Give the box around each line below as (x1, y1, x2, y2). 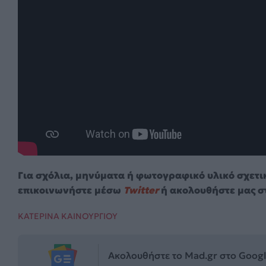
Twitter (123, 183, 159, 196)
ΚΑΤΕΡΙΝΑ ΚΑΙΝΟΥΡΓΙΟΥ (18, 210, 118, 221)
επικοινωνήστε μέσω (18, 183, 123, 196)
